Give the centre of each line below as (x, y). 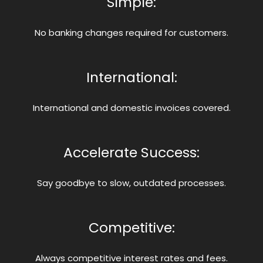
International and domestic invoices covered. (131, 108)
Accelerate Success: (131, 152)
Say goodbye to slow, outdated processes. (131, 183)
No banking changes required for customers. (131, 33)
